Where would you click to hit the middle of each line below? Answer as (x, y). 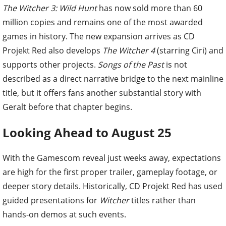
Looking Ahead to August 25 (87, 133)
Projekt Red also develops (52, 51)
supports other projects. (50, 65)
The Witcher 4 (129, 51)
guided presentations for (51, 201)
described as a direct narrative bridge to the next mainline (113, 79)
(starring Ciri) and (189, 51)
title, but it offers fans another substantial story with (102, 93)
